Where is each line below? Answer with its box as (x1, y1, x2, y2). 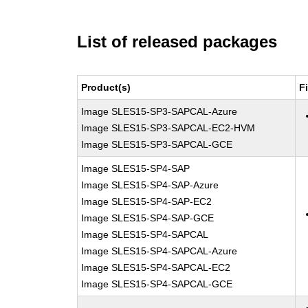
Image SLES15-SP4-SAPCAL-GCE (81, 278, 233, 289)
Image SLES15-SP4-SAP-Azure (81, 179, 219, 190)
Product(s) (81, 82, 131, 93)
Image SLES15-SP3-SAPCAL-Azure (81, 106, 238, 117)
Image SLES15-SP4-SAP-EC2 (81, 196, 212, 207)
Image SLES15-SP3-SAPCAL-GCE (81, 139, 233, 150)
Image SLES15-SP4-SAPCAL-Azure (81, 245, 238, 256)
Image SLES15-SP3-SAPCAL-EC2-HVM (81, 122, 256, 133)
